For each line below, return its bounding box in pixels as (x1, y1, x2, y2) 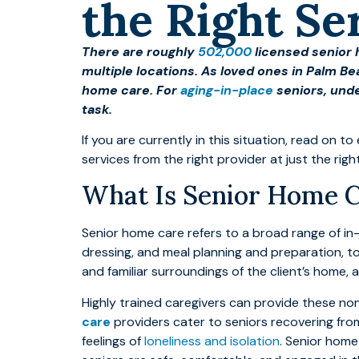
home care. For (82, 81, 180, 99)
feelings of (82, 332, 144, 349)
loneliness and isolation (144, 332, 280, 349)
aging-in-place (180, 81, 273, 99)
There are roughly (82, 42, 198, 60)
